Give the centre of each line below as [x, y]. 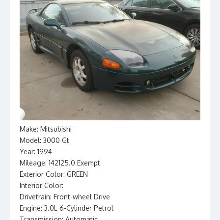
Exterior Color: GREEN [54, 174]
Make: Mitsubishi [46, 129]
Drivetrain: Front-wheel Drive [65, 197]
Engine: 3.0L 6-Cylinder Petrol [67, 208]
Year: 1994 [36, 151]
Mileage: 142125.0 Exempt [60, 163]
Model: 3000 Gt [44, 140]
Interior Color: [41, 185]
